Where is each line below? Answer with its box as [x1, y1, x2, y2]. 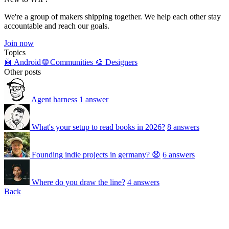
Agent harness [31, 95, 77, 104]
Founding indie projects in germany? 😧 [32, 150, 161, 159]
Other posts [4, 67, 41, 76]
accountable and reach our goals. [4, 21, 109, 30]
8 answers [167, 123, 199, 131]
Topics [4, 48, 26, 57]
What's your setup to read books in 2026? [32, 123, 165, 131]
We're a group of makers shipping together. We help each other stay [4, 12, 221, 21]
